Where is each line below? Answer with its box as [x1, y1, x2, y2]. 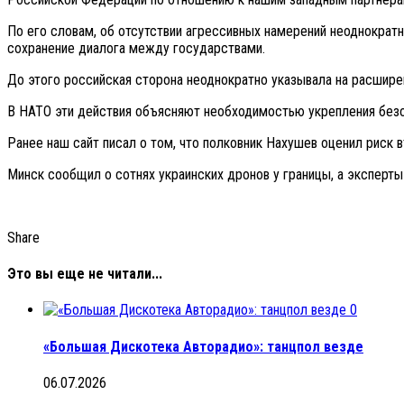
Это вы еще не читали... [7, 265, 162, 283]
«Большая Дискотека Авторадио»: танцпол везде [43, 337, 363, 355]
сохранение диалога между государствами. [7, 39, 265, 57]
